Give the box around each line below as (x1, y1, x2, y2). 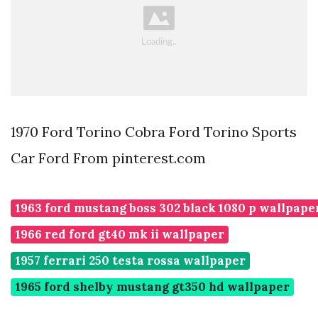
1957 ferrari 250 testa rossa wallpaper (15, 253, 246, 269)
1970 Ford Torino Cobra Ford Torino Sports (11, 123, 297, 141)
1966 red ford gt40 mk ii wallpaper (15, 226, 224, 243)
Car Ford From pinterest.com (11, 149, 206, 168)
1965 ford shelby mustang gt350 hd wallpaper (15, 279, 290, 295)
